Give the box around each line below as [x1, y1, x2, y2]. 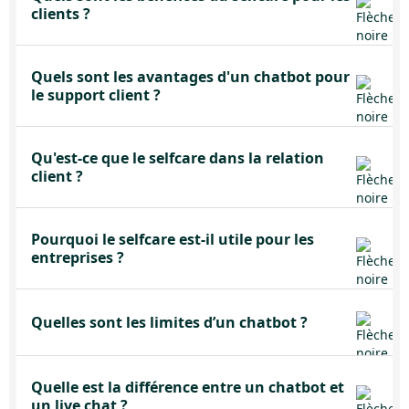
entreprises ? [31, 247, 124, 267]
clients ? [31, 4, 90, 24]
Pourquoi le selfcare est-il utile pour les [31, 229, 314, 249]
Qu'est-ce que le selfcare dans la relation [31, 148, 324, 168]
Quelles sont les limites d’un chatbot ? [31, 312, 308, 332]
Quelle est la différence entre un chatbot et [31, 377, 344, 397]
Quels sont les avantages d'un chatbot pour [31, 67, 350, 87]
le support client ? [31, 85, 161, 105]
